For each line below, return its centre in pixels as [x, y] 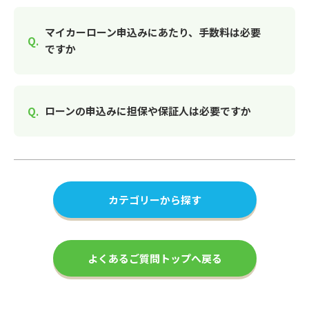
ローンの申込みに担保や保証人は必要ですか [148, 111]
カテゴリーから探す [154, 200]
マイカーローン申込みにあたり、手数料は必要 [153, 32]
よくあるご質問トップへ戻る [154, 258]
